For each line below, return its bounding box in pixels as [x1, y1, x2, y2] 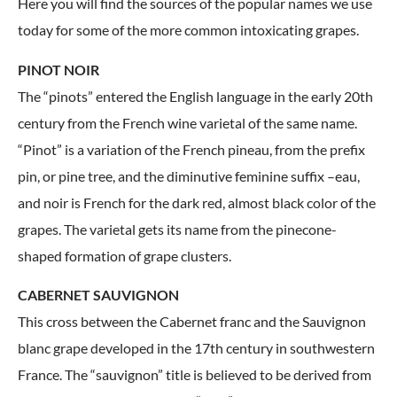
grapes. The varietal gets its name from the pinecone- [18, 220, 337, 237]
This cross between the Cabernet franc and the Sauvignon [18, 313, 366, 331]
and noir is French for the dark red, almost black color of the [18, 193, 376, 211]
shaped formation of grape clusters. [18, 246, 231, 264]
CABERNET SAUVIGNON [18, 286, 179, 304]
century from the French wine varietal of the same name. [18, 113, 357, 131]
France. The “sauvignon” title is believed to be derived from [18, 366, 371, 384]
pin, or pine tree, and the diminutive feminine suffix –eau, [18, 167, 360, 184]
